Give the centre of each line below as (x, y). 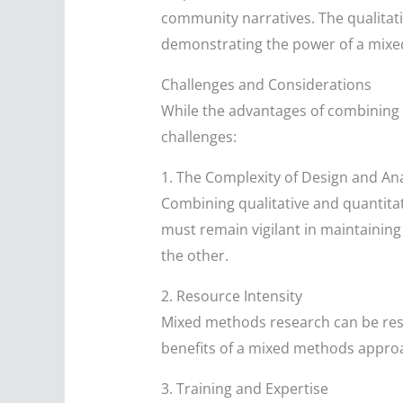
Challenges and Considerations (266, 85)
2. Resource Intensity (231, 296)
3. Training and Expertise (244, 389)
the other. (194, 256)
